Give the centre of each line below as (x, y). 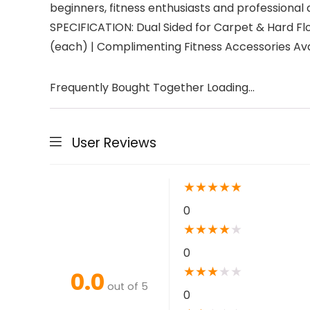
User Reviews (114, 143)
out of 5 (128, 286)
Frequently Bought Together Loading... (152, 88)
